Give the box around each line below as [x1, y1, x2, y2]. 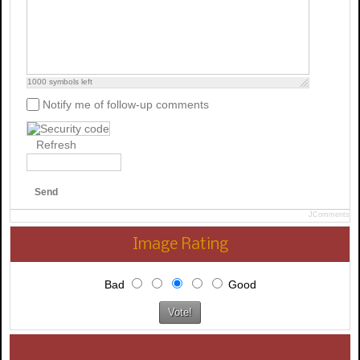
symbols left [47, 76, 92, 86]
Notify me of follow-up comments [43, 97, 209, 111]
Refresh [36, 137, 76, 151]
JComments [309, 210, 350, 219]
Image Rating [132, 235, 228, 253]
